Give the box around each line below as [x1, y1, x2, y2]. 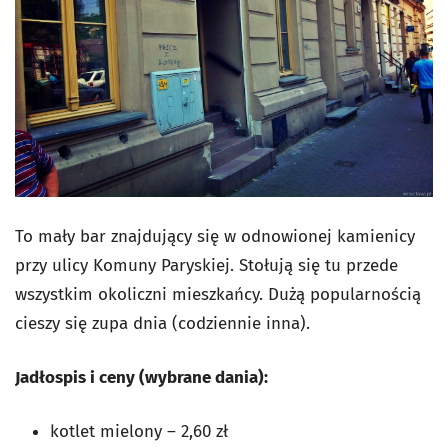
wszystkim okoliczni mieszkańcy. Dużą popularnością [15, 284, 421, 306]
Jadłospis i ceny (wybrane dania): [15, 367, 268, 389]
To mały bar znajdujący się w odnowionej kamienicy [15, 226, 415, 248]
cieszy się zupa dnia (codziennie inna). [15, 313, 310, 335]
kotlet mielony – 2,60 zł [50, 421, 228, 443]
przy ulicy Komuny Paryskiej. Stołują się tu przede [15, 255, 398, 277]
